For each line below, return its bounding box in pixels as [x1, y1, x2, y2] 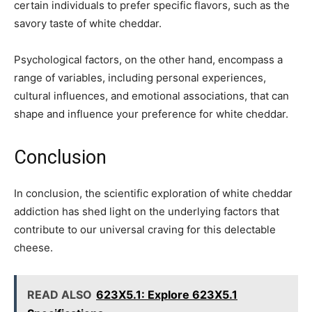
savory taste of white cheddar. [14, 17, 162, 31]
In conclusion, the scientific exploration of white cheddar [14, 187, 292, 201]
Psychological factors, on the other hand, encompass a [14, 53, 283, 67]
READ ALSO [27, 288, 92, 302]
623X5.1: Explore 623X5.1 [96, 288, 237, 302]
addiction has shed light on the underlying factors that [14, 205, 279, 219]
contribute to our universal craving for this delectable [14, 223, 276, 237]
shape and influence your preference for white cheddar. [14, 107, 288, 121]
